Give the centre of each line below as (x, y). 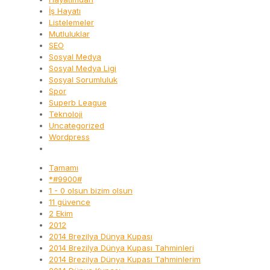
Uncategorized (77, 126)
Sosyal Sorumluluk (83, 80)
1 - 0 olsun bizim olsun (91, 191)
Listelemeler (71, 23)
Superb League (78, 103)
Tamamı (64, 168)
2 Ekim (61, 214)
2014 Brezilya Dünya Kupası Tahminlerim (125, 259)
